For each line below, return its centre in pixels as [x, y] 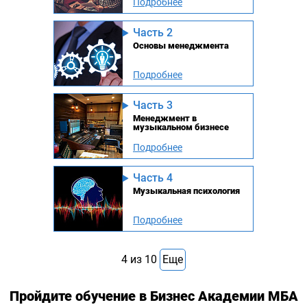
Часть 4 [153, 178]
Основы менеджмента [181, 46]
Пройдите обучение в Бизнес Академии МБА [153, 296]
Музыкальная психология [186, 191]
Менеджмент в [165, 119]
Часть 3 [153, 106]
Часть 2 [153, 33]
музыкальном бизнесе [181, 127]
